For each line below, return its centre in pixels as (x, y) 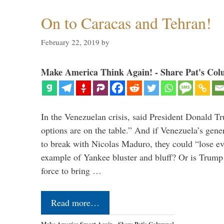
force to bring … (71, 170)
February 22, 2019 (70, 42)
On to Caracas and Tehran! (126, 23)
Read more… (75, 202)
